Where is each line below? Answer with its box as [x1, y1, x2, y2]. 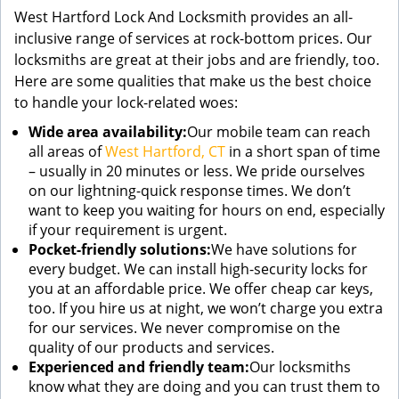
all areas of [28, 142, 105, 161]
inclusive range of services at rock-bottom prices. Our [14, 28, 372, 48]
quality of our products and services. [28, 338, 274, 357]
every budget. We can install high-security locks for [28, 259, 368, 279]
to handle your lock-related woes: [14, 93, 238, 112]
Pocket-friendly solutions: [28, 240, 211, 259]
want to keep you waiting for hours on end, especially [28, 200, 385, 220]
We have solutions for [211, 240, 357, 259]
